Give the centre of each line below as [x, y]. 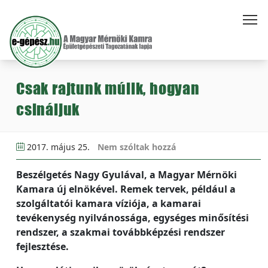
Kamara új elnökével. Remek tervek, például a [126, 189]
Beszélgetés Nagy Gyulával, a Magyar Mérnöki [127, 175]
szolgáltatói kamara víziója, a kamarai [109, 203]
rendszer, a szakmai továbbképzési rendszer [121, 232]
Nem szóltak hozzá [137, 147]
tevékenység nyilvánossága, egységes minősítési [133, 218]
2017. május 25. [58, 147]
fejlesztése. [42, 246]
